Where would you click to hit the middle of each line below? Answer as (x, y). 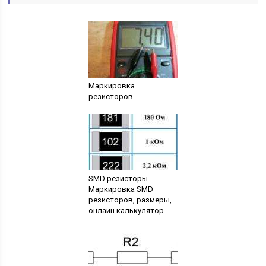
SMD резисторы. (119, 178)
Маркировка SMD (121, 189)
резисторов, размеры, (130, 200)
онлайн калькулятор (126, 210)
